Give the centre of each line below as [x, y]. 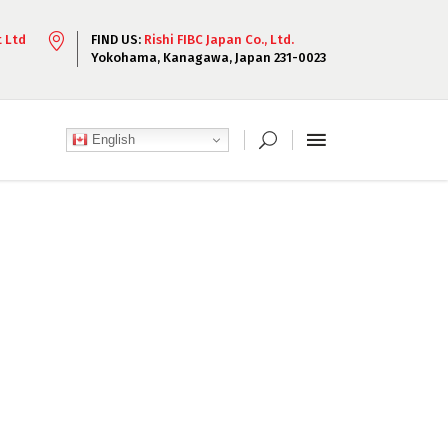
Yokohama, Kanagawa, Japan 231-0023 [208, 57]
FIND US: [117, 39]
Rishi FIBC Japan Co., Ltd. [219, 39]
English [111, 139]
